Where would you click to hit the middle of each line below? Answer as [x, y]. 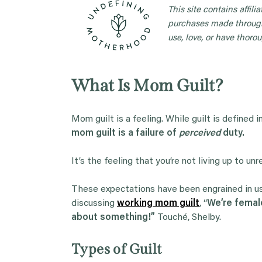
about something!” [113, 217]
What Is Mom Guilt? [148, 85]
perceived [200, 133]
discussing [94, 203]
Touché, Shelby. [188, 217]
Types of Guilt [117, 249]
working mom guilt [158, 203]
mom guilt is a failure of [125, 133]
